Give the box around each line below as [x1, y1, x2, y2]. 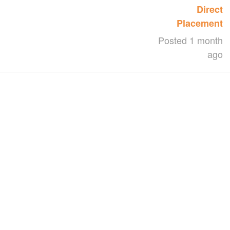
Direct [197, 2, 223, 16]
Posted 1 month [158, 33, 223, 47]
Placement [177, 16, 223, 30]
